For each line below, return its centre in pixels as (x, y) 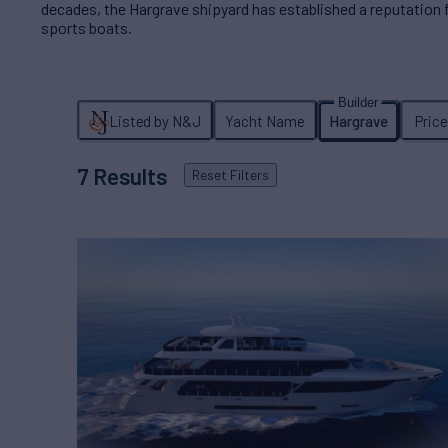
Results (128, 176)
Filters (247, 175)
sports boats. (87, 27)
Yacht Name (264, 121)
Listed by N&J (154, 121)
